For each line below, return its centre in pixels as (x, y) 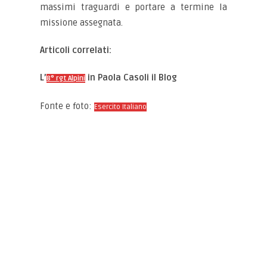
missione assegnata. (82, 23)
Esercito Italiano (121, 107)
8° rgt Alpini (66, 79)
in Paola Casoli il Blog (131, 78)
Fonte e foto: (67, 106)
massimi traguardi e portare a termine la (133, 7)
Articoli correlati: (76, 50)
